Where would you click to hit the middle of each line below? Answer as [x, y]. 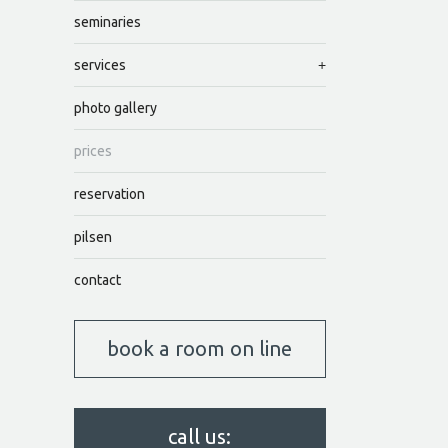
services [99, 65]
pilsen [92, 237]
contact [97, 280]
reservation [109, 194]
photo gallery [115, 108]
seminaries [107, 22]
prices [92, 151]
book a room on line [200, 349]
